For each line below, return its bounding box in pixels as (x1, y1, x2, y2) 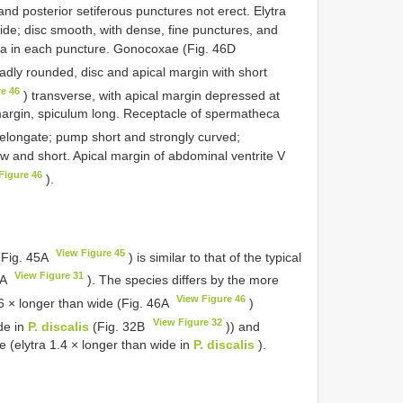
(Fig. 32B (89, 318, 148, 334)
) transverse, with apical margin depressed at (20, 87, 281, 103)
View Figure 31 (14, 270, 85, 282)
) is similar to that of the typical (125, 249, 302, 264)
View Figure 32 (153, 316, 223, 327)
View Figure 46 (176, 292, 246, 304)
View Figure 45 (56, 246, 126, 258)
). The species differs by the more (84, 272, 280, 287)
